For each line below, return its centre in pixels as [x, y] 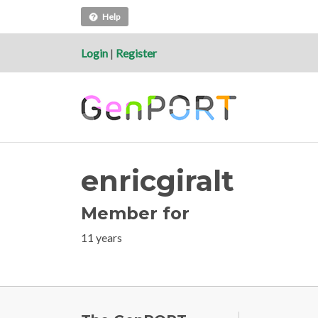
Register [136, 53]
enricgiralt [158, 181]
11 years [102, 238]
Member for [135, 214]
